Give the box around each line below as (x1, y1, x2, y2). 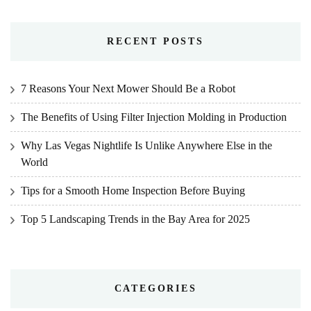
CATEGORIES (114, 283, 197, 294)
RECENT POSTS (107, 35, 204, 47)
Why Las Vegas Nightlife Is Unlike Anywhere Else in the (21, 139, 272, 151)
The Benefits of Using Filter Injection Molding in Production (21, 110, 287, 123)
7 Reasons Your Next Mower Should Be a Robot (21, 82, 235, 94)
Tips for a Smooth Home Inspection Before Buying (21, 184, 245, 196)
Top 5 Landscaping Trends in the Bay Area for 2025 (21, 212, 250, 225)
